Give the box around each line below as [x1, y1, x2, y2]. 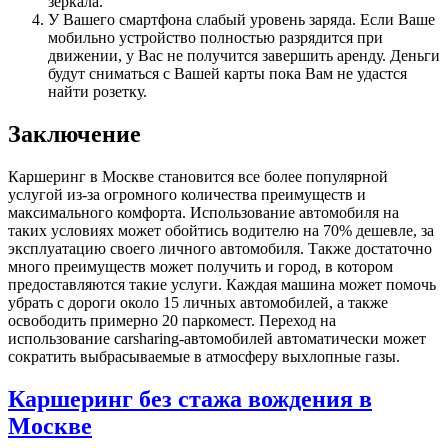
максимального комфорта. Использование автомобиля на [8, 203, 399, 221]
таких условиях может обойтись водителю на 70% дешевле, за [8, 221, 434, 239]
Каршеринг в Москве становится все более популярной [8, 167, 388, 185]
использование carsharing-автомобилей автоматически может [8, 329, 426, 347]
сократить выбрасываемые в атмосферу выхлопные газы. [8, 347, 400, 365]
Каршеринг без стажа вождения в [8, 385, 372, 412]
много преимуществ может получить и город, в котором [8, 257, 393, 275]
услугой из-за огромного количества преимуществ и [8, 185, 366, 203]
